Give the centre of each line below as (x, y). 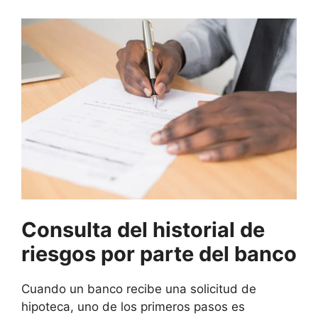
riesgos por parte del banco (159, 253)
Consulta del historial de (143, 229)
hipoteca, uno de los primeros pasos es (133, 306)
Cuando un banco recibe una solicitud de (139, 289)
